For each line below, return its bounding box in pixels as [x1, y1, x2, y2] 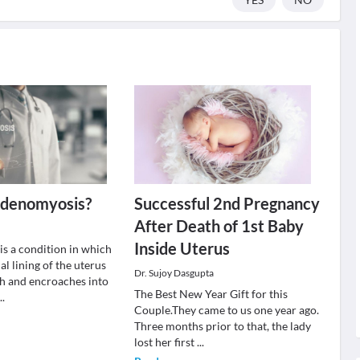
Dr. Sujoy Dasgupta [133, 267, 214, 279]
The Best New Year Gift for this [133, 287, 288, 301]
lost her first [133, 335, 197, 349]
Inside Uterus [133, 239, 230, 258]
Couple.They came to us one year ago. [133, 303, 319, 317]
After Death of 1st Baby [133, 216, 304, 235]
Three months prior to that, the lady [133, 319, 311, 333]
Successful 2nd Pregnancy [133, 194, 320, 213]
